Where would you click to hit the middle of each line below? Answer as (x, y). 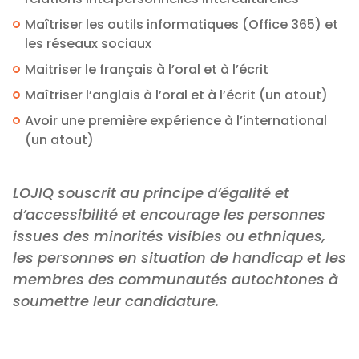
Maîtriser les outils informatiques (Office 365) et (182, 24)
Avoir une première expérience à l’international (176, 120)
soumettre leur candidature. (118, 301)
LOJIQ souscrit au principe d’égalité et (151, 192)
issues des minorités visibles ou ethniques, (169, 236)
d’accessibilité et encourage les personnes (169, 214)
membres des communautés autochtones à (175, 279)
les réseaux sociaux (88, 43)
